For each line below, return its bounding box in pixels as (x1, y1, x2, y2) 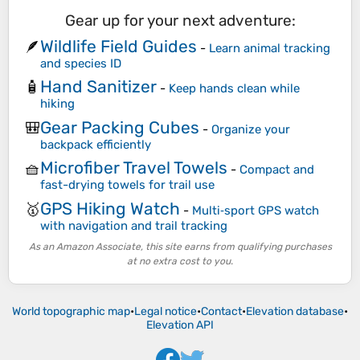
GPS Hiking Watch (40, 198, 180, 219)
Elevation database (246, 305, 344, 319)
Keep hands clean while (169, 81, 300, 96)
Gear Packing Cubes (40, 117, 199, 137)
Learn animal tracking (209, 40, 330, 55)
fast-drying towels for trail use (40, 178, 215, 193)
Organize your (211, 121, 290, 137)
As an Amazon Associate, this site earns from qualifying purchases (28, 241, 332, 253)
